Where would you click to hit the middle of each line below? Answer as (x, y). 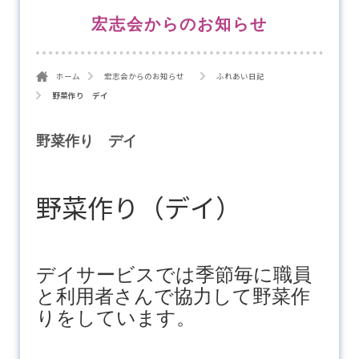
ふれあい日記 (240, 76)
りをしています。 (115, 317)
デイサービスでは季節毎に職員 (173, 274)
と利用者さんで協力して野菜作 (173, 296)
